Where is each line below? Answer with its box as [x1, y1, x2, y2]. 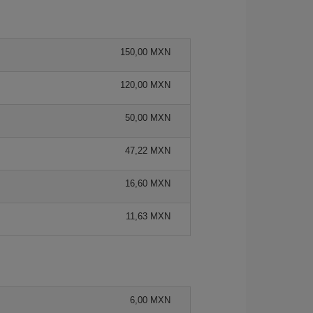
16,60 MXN [125, 178, 170, 189]
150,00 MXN [120, 47, 170, 57]
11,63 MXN [126, 211, 170, 221]
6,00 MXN [130, 295, 170, 305]
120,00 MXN [120, 80, 170, 90]
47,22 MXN [125, 145, 170, 156]
